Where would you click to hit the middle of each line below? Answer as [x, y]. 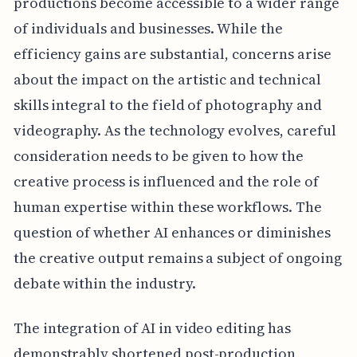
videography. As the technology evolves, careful [175, 131]
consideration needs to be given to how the [158, 156]
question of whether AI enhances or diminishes [172, 233]
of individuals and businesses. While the [148, 29]
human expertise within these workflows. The [167, 207]
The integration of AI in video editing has [152, 328]
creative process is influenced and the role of [166, 182]
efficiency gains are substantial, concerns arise [172, 54]
